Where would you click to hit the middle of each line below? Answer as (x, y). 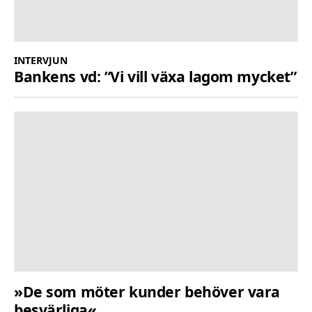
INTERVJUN (41, 61)
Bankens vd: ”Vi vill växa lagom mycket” (155, 77)
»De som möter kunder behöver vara (147, 291)
